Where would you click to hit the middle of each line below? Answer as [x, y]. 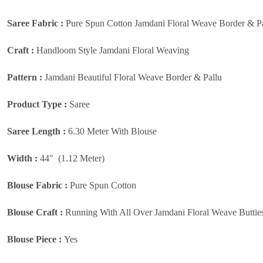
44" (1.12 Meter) [72, 158]
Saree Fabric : [36, 23]
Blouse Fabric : [38, 185]
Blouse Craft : [35, 212]
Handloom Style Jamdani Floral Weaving [114, 50]
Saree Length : [36, 131]
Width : [23, 158]
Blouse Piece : [36, 239]
